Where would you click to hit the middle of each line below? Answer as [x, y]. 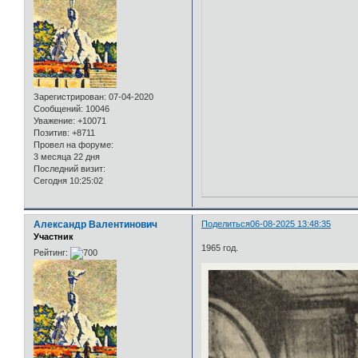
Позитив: [52, 133]
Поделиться [226, 224]
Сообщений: [58, 109]
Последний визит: [70, 169]
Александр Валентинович [95, 225]
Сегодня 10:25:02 [68, 181]
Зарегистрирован [69, 97]
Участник [54, 237]
